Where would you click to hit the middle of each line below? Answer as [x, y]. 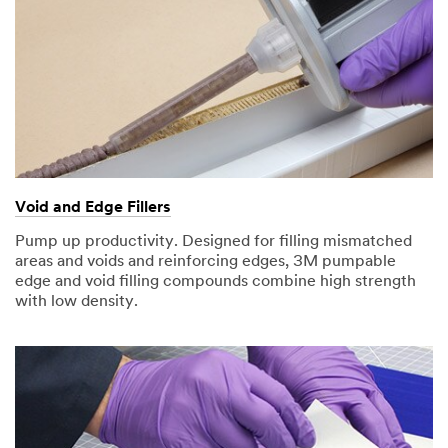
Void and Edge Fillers [93, 208]
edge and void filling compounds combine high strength [215, 282]
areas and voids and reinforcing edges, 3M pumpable [205, 262]
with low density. [76, 302]
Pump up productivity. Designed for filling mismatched [213, 242]
